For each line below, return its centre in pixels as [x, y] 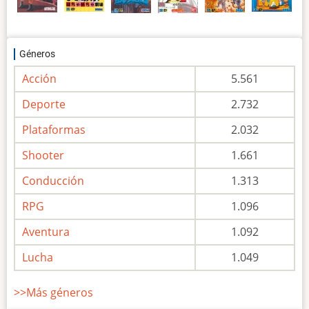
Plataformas [54, 130]
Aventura [46, 232]
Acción [39, 79]
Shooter [43, 155]
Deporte [44, 104]
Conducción [53, 181]
